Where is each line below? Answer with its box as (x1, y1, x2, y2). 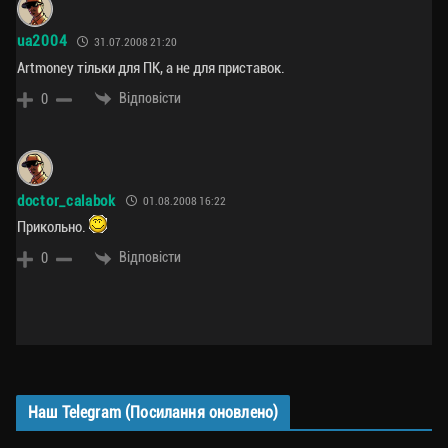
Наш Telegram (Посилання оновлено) (28, 402, 279, 422)
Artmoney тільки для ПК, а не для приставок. (17, 58, 285, 77)
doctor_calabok (17, 191, 116, 210)
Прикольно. (17, 218, 89, 237)
